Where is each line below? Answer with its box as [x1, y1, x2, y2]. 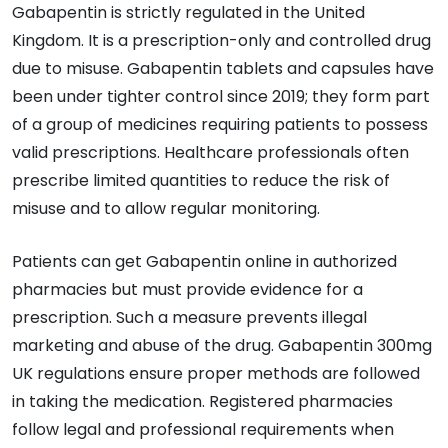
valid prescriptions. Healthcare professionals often [12, 140, 409, 164]
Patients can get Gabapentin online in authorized [12, 249, 397, 273]
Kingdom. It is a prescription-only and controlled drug [12, 28, 431, 52]
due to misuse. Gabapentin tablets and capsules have [12, 56, 434, 80]
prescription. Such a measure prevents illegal [12, 305, 367, 329]
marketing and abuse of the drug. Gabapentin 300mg [12, 333, 432, 357]
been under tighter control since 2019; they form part [12, 84, 430, 108]
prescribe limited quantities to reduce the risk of [12, 168, 390, 192]
